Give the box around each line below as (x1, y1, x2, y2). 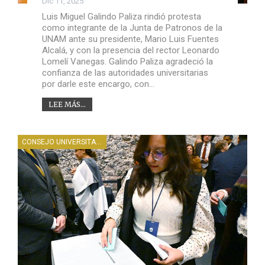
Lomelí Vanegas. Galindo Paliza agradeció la (41, 56, 213, 67)
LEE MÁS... (48, 99, 86, 109)
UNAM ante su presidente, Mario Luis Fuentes (41, 33, 219, 44)
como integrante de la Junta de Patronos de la (41, 22, 222, 33)
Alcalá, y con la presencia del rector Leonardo (41, 44, 219, 56)
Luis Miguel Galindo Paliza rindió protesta (41, 11, 201, 22)
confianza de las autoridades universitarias (41, 67, 208, 78)
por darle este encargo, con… (41, 78, 154, 89)
